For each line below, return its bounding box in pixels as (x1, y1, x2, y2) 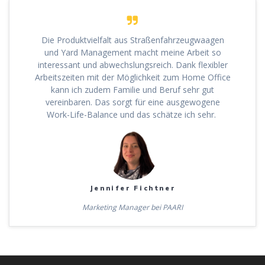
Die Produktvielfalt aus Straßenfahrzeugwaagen (41, 34, 224, 46)
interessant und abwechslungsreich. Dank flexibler (37, 59, 228, 70)
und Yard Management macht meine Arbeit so (44, 46, 221, 58)
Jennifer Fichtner (89, 183, 176, 192)
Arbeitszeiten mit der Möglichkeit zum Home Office (34, 71, 231, 83)
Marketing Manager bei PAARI (82, 202, 183, 212)
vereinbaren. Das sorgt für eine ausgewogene (45, 96, 220, 108)
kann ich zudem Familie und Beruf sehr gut (51, 83, 214, 95)
